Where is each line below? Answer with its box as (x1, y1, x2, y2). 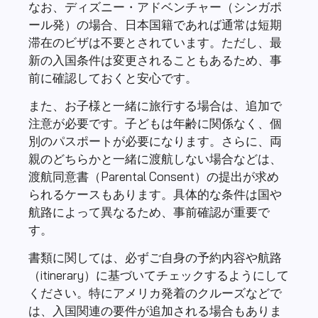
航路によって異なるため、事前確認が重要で (28, 204, 270, 219)
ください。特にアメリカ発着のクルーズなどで (28, 285, 282, 301)
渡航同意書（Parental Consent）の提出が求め (28, 168, 279, 184)
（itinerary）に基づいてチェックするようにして (28, 268, 289, 283)
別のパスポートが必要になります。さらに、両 (28, 133, 282, 148)
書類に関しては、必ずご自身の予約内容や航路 (28, 250, 282, 265)
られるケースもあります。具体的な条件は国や (28, 186, 282, 202)
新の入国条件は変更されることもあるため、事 (28, 52, 282, 67)
